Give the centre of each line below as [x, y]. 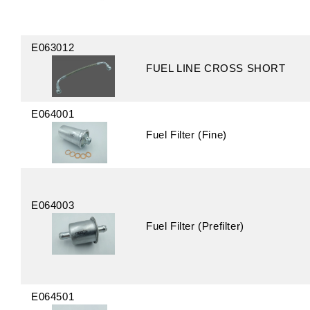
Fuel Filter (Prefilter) [195, 226]
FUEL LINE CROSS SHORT [216, 68]
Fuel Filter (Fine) [186, 135]
